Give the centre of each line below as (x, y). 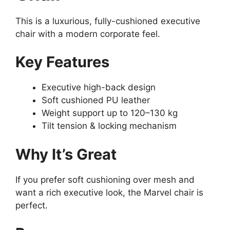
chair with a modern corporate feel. (88, 34)
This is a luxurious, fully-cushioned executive (108, 21)
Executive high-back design (99, 88)
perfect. (32, 205)
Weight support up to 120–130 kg (110, 113)
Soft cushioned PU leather (96, 100)
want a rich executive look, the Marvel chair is (109, 192)
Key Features (62, 62)
